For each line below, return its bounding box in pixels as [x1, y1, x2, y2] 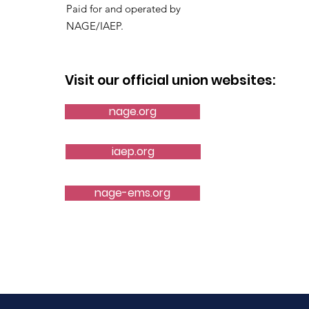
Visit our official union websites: [65, 70, 276, 90]
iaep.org [112, 143, 154, 159]
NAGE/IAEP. [66, 19, 126, 32]
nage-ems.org [94, 184, 170, 201]
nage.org [108, 103, 157, 119]
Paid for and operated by [66, 1, 183, 15]
